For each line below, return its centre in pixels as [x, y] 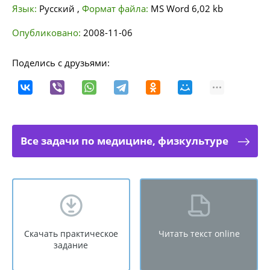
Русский [58, 8]
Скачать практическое [71, 234]
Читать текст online [199, 234]
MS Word [170, 8]
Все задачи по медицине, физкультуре [124, 141]
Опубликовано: [46, 33]
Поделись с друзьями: [61, 63]
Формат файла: [116, 8]
